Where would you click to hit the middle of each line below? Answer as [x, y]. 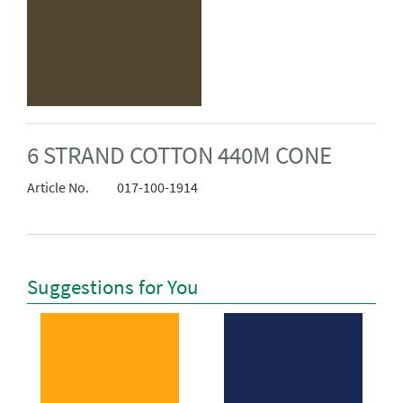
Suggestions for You [113, 287]
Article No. [58, 188]
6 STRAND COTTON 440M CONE [179, 156]
